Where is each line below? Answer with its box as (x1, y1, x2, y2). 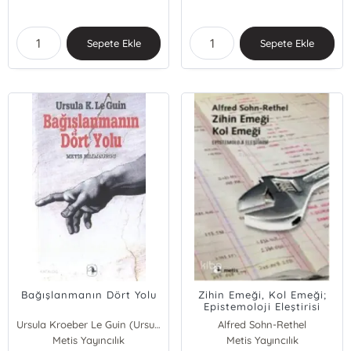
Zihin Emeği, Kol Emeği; (197, 288, 327, 301)
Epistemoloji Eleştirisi (204, 300, 321, 313)
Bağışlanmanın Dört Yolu (20, 288, 157, 301)
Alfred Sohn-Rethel (218, 318, 307, 331)
